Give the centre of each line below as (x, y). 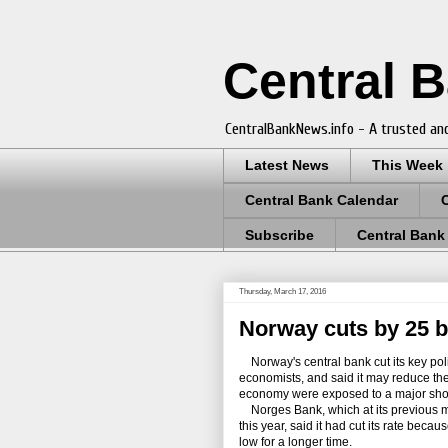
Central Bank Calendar (321, 200)
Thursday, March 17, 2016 (282, 292)
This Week (407, 165)
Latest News (287, 165)
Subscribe (279, 234)
